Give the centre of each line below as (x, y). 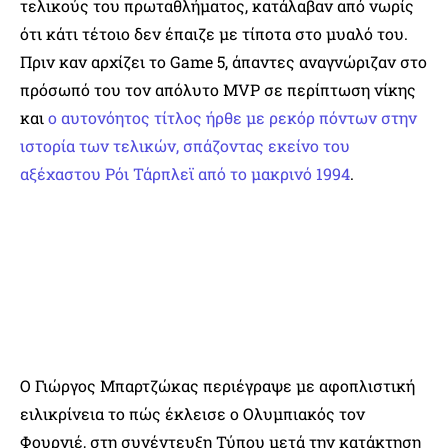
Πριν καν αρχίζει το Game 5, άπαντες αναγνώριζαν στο (223, 61)
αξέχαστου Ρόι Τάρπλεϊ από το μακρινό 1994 (185, 173)
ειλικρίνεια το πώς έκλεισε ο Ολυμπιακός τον (192, 413)
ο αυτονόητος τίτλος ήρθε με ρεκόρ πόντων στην (232, 117)
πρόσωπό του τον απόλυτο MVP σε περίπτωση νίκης (218, 89)
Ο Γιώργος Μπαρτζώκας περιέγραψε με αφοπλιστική (217, 385)
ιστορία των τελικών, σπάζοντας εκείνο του (185, 145)
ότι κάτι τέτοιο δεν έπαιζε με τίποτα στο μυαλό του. (214, 33)
